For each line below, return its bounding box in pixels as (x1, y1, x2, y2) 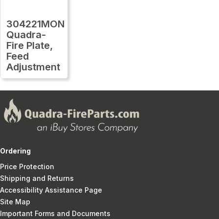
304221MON (6, 18, 65, 30)
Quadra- (6, 28, 46, 41)
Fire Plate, (6, 39, 53, 51)
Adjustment (6, 61, 60, 73)
